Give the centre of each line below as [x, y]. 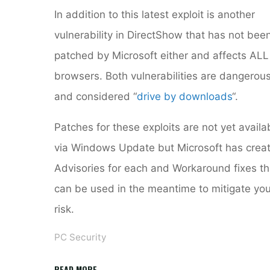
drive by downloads [185, 96]
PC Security [81, 237]
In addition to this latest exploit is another [155, 14]
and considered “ [96, 96]
